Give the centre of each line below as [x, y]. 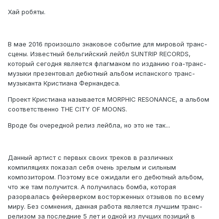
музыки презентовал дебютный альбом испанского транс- [101, 74]
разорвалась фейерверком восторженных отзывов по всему [106, 197]
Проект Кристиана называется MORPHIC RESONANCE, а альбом [109, 99]
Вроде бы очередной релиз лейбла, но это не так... [89, 125]
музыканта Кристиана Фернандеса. [64, 83]
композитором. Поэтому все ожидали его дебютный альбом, [106, 177]
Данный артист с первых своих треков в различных [90, 158]
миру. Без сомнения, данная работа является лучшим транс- [105, 207]
